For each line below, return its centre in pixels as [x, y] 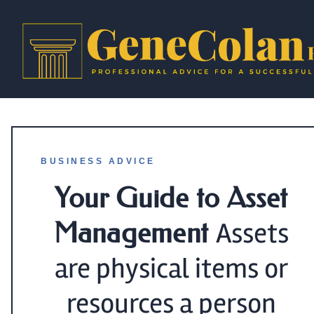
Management [131, 233]
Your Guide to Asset [171, 198]
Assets [252, 234]
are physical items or [171, 269]
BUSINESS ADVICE [98, 161]
